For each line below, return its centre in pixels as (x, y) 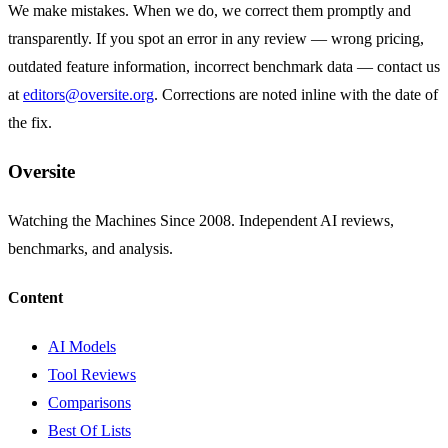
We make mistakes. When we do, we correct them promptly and (209, 11)
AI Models (82, 347)
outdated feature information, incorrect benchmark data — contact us (224, 67)
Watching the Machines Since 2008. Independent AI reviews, (201, 220)
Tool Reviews (92, 375)
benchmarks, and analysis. (90, 248)
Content (35, 297)
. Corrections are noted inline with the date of (296, 95)
